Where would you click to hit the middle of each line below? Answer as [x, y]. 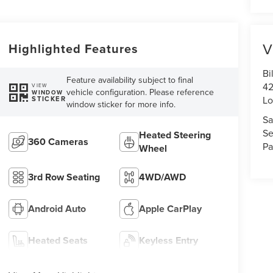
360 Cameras [58, 141]
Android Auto [57, 208]
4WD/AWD [163, 177]
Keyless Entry [169, 240]
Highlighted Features [73, 49]
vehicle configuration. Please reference [140, 92]
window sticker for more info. [121, 105]
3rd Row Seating [64, 177]
